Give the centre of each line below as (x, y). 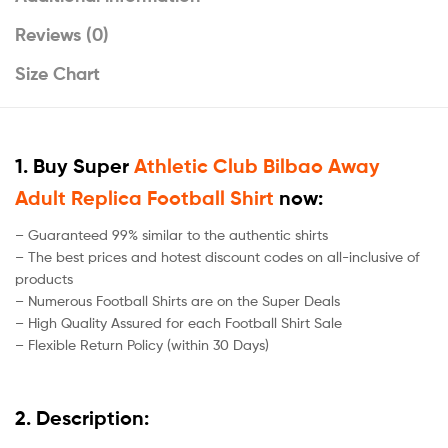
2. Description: (82, 417)
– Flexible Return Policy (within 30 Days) (142, 345)
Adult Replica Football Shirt (144, 197)
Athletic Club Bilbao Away (257, 165)
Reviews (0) (62, 34)
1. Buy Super (74, 165)
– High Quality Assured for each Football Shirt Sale (178, 323)
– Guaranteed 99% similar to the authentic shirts (171, 235)
